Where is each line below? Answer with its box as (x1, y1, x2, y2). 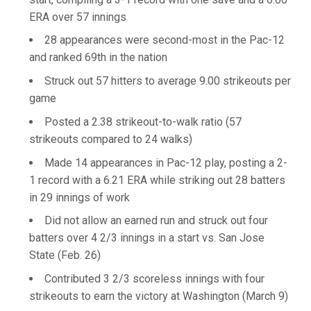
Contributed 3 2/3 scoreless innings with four (44, 272, 264, 285)
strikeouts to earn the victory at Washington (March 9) (29, 289, 288, 303)
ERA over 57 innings (29, 10, 126, 24)
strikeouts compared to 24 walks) (29, 132, 192, 146)
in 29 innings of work (29, 190, 130, 204)
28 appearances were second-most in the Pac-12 (44, 33, 285, 47)
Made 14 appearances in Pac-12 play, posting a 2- (44, 155, 287, 169)
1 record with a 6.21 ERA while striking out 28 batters (29, 173, 285, 187)
